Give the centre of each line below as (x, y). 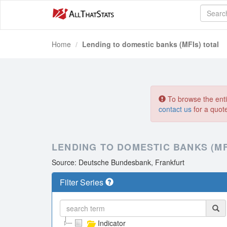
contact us (175, 109)
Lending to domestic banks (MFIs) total (150, 44)
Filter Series (83, 182)
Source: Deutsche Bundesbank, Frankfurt (118, 162)
